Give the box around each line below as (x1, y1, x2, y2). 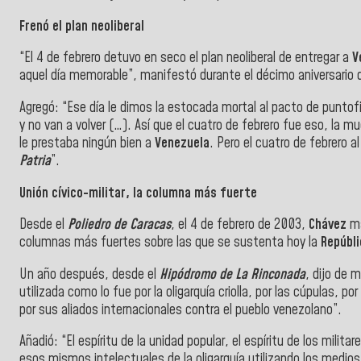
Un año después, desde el (19, 264, 160, 284)
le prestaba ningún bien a (19, 133, 155, 153)
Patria (19, 151, 51, 171)
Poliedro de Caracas (68, 215, 171, 235)
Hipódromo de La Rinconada (160, 264, 305, 284)
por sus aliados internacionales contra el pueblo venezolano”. (19, 300, 342, 320)
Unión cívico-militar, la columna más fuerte (19, 183, 257, 203)
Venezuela (155, 133, 210, 153)
